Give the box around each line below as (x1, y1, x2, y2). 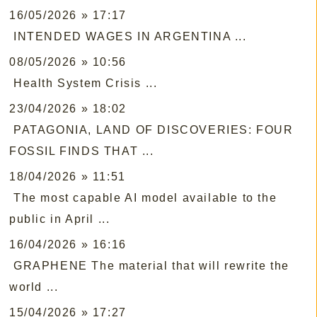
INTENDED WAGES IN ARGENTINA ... (13, 30, 247, 43)
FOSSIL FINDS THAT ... (9, 145, 154, 158)
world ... (9, 281, 59, 294)
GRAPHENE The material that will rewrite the (13, 260, 289, 272)
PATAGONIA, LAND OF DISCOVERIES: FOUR (13, 124, 294, 137)
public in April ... (9, 213, 110, 226)
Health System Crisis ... (13, 77, 158, 90)
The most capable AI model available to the (13, 192, 277, 204)
